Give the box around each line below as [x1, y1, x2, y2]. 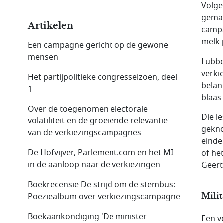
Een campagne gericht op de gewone [28, 39, 168, 51]
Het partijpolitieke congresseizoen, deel [28, 71, 177, 83]
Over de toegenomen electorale [28, 103, 148, 115]
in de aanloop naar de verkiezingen [28, 158, 160, 171]
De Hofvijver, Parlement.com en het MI [28, 146, 173, 159]
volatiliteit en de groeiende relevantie [28, 114, 168, 127]
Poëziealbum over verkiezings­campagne [28, 190, 180, 203]
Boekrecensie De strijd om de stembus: [28, 178, 175, 191]
